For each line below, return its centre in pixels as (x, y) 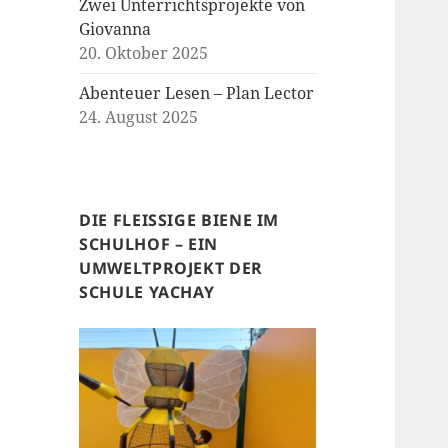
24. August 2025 (139, 117)
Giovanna (115, 29)
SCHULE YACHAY (147, 292)
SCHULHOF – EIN (149, 244)
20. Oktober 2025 (144, 53)
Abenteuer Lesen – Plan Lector (197, 93)
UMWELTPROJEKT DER (171, 268)
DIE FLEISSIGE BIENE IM (179, 220)
